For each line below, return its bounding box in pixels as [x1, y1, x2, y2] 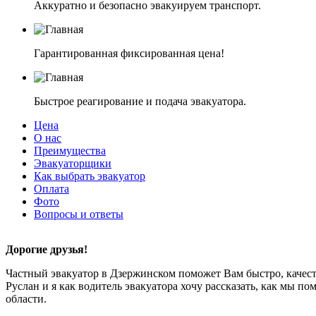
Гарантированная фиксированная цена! [34, 47, 224, 59]
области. [6, 292, 47, 305]
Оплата [34, 182, 69, 195]
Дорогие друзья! [6, 243, 87, 255]
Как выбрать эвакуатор [34, 169, 145, 182]
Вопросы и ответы [34, 207, 123, 220]
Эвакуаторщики [34, 157, 111, 169]
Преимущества [34, 144, 106, 157]
